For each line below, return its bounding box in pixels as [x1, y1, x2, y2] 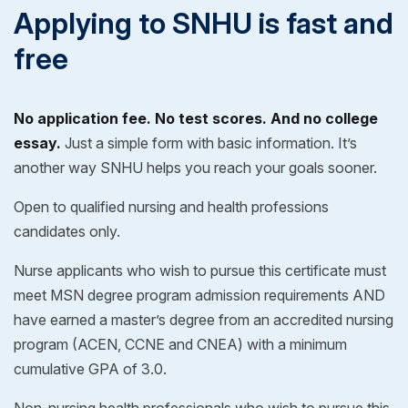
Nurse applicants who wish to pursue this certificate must [14, 260, 386, 280]
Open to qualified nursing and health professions [14, 197, 329, 216]
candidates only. [14, 221, 120, 240]
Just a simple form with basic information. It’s [61, 133, 357, 152]
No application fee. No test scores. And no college [14, 108, 378, 127]
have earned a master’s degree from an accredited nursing [14, 310, 393, 329]
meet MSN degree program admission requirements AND [14, 285, 385, 304]
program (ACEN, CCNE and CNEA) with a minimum [14, 334, 347, 353]
